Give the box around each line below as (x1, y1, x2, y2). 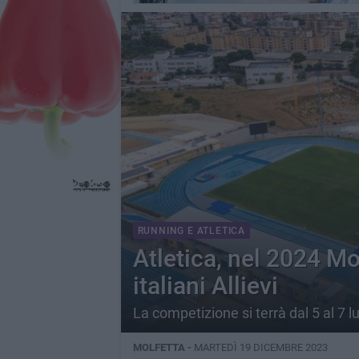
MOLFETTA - (132, 341, 194, 353)
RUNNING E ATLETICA (137, 225, 245, 236)
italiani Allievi (132, 272, 278, 300)
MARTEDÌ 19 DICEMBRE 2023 (193, 341, 328, 353)
